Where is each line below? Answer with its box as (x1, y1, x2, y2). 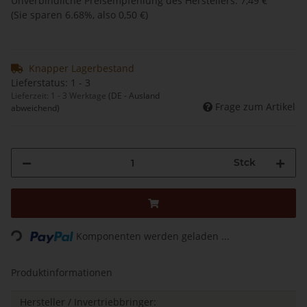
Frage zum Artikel (215, 100, 295, 114)
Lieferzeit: (11, 90, 51, 102)
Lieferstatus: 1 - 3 (11, 76, 90, 90)
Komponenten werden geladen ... (76, 230, 230, 243)
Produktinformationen (11, 266, 112, 280)
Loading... (12, 232, 57, 245)
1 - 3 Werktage (51, 90, 108, 102)
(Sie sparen (11, 8, 65, 22)
